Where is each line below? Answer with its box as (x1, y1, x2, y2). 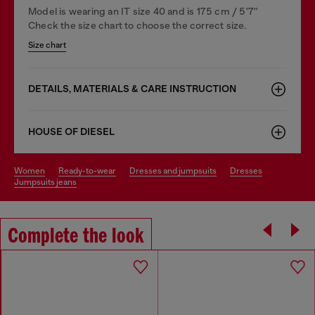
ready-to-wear (64, 165, 116, 176)
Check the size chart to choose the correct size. (28, 19, 247, 31)
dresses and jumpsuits (136, 165, 217, 176)
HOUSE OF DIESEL (28, 125, 115, 138)
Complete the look (8, 225, 144, 248)
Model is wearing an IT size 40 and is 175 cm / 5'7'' (28, 5, 259, 17)
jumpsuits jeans (19, 176, 77, 187)
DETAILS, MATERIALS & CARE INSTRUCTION (28, 82, 236, 95)
